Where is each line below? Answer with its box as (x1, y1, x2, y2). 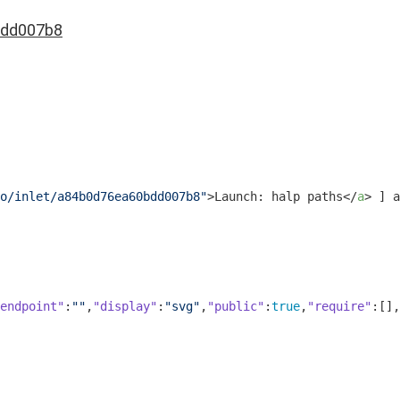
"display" (93, 299, 157, 313)
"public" (207, 299, 264, 313)
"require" (307, 299, 371, 313)
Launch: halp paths (214, 189, 343, 204)
